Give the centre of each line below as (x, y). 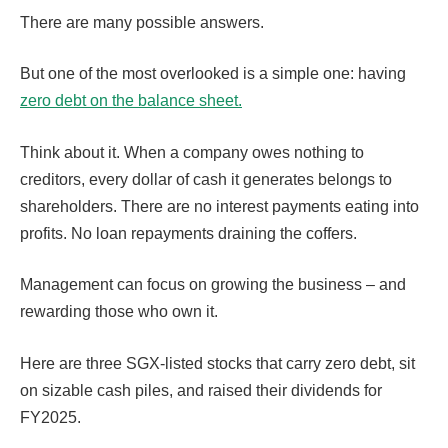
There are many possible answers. (144, 22)
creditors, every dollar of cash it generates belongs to (206, 179)
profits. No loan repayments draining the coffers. (190, 233)
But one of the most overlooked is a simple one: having (213, 74)
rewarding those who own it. (119, 312)
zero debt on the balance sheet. (131, 101)
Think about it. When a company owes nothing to (192, 152)
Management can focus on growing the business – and (213, 285)
